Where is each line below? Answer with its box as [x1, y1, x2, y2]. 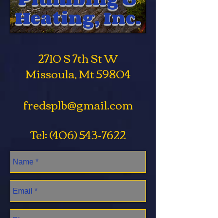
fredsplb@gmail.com [23, 94, 133, 115]
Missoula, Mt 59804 [25, 63, 130, 84]
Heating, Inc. [15, 4, 141, 31]
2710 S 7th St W [38, 47, 118, 68]
